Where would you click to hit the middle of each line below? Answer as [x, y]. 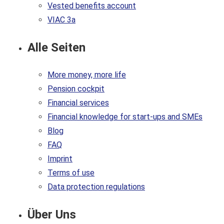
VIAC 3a [61, 20]
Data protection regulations [96, 187]
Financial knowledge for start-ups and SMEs [125, 117]
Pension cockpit [76, 89]
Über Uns [52, 215]
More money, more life [87, 75]
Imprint [60, 159]
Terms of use [71, 173]
